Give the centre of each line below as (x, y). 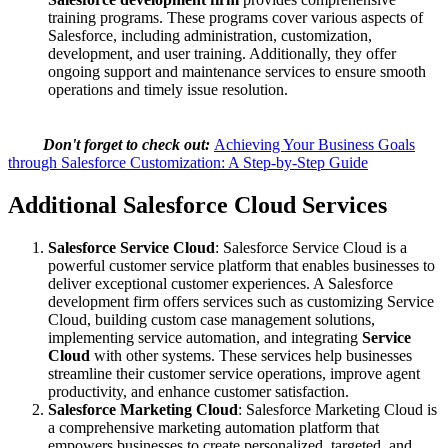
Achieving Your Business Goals (314, 144)
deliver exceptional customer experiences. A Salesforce (220, 283)
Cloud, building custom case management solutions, (211, 319)
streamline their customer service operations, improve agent (234, 373)
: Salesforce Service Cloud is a (311, 247)
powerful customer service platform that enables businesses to (241, 265)
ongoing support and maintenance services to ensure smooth (237, 71)
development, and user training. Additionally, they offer (222, 53)
